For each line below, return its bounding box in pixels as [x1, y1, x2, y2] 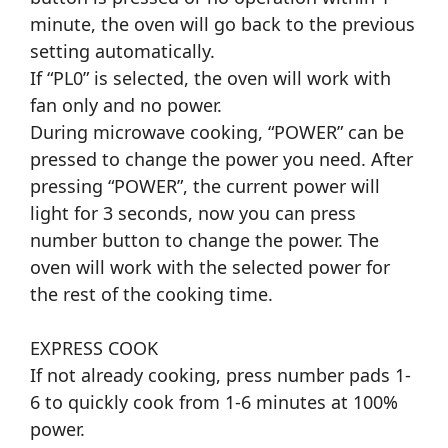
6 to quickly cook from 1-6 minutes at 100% [30, 390, 398, 415]
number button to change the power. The [30, 228, 379, 253]
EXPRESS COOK [30, 336, 158, 361]
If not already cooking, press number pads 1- [30, 363, 411, 388]
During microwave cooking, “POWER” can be [30, 120, 404, 145]
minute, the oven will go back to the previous [30, 12, 415, 37]
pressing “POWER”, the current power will [30, 174, 380, 199]
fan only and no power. [30, 93, 222, 118]
